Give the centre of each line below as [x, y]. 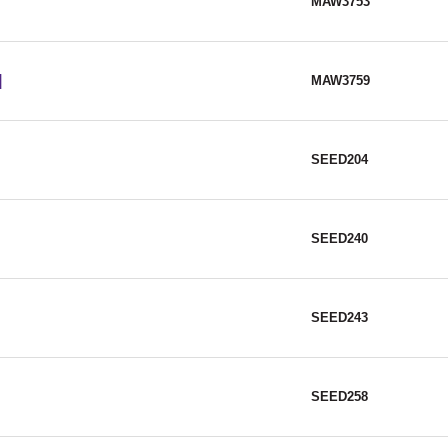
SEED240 [339, 239]
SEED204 [339, 160]
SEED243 [339, 318]
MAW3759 [340, 81]
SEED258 [339, 397]
